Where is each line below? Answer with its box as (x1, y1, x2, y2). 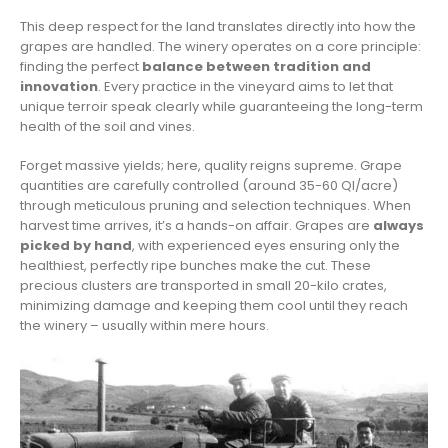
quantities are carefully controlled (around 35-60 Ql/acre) (20, 175, 398, 195)
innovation (20, 77, 98, 97)
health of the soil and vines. (20, 117, 195, 137)
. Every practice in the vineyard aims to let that (98, 77, 393, 97)
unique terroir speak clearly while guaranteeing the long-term (20, 97, 423, 117)
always (373, 215, 424, 235)
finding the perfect (20, 57, 142, 77)
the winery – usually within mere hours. (20, 315, 269, 335)
